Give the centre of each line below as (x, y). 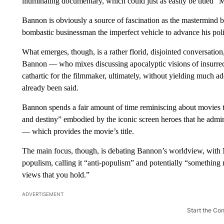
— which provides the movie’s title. (78, 131)
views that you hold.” (55, 174)
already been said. (50, 87)
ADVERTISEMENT (42, 194)
